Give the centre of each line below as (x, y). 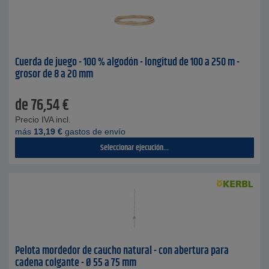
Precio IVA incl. (43, 119)
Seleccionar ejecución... (134, 148)
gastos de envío (94, 131)
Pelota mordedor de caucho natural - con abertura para (122, 251)
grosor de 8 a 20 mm (54, 74)
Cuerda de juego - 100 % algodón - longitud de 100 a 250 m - (127, 62)
